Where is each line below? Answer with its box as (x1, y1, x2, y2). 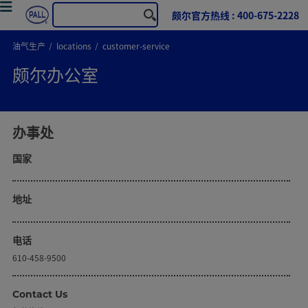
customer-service (102, 40, 170, 52)
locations (56, 40, 91, 52)
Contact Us (12, 287, 67, 300)
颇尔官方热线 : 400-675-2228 (171, 8, 299, 22)
